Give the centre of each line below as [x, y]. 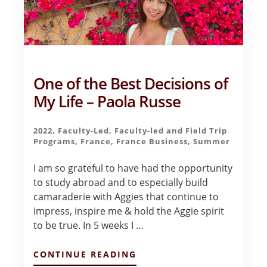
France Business [152, 142]
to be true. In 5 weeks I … [89, 226]
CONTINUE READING [85, 254]
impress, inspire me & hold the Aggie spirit [129, 211]
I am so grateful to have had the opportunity [133, 168]
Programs [55, 142]
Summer [212, 142]
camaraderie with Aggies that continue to [126, 197]
